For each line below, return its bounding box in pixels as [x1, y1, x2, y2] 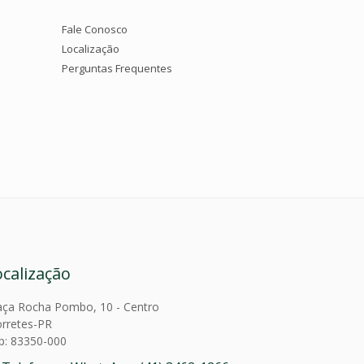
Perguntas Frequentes [62, 60, 172, 76]
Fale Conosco [62, 21, 128, 37]
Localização [62, 41, 119, 56]
